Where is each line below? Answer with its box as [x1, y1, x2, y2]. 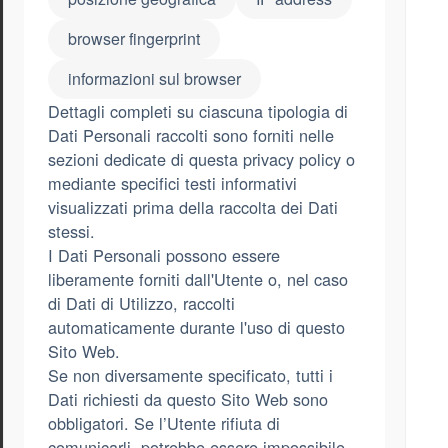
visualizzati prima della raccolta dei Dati [48, 195, 338, 220]
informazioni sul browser [68, 67, 241, 91]
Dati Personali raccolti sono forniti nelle [48, 123, 334, 148]
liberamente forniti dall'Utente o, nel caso [48, 267, 348, 292]
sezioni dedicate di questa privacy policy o [48, 147, 355, 172]
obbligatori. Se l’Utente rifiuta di [48, 411, 280, 436]
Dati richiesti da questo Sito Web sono [48, 387, 328, 412]
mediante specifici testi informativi [48, 171, 297, 196]
